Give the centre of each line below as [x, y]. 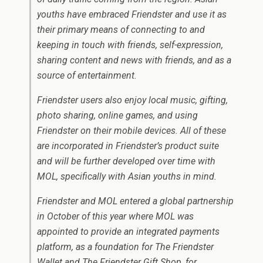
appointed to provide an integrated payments [128, 232]
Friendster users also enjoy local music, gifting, [132, 100]
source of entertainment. [87, 75]
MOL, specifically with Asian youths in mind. [127, 176]
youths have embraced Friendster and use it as [132, 14]
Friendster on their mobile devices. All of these [131, 131]
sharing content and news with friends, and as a [134, 60]
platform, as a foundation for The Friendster [125, 247]
